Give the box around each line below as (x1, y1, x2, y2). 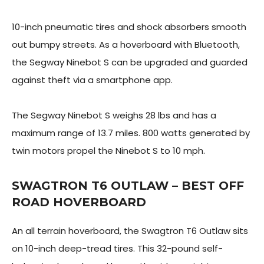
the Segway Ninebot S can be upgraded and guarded (12, 56, 247, 68)
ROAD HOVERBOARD (12, 195, 146, 209)
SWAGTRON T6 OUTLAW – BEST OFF (12, 179, 244, 193)
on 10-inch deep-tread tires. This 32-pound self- (12, 242, 223, 255)
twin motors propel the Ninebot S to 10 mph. (12, 144, 207, 157)
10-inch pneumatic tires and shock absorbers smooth (12, 21, 246, 33)
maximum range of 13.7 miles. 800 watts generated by (12, 127, 250, 139)
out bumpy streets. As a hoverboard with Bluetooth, (12, 38, 240, 51)
